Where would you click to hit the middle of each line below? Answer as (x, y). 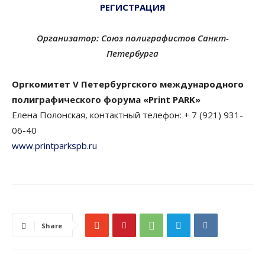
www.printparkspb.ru (54, 145)
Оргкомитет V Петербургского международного (128, 84)
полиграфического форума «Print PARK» (106, 99)
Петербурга (132, 53)
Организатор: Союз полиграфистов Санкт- (132, 38)
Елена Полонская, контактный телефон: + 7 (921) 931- (127, 114)
